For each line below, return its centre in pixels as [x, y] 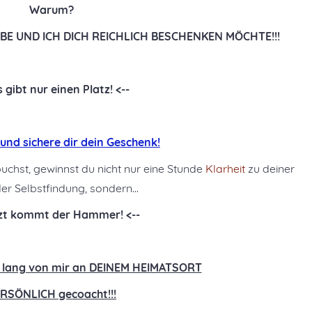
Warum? [52, 10]
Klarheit [225, 169]
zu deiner [270, 169]
